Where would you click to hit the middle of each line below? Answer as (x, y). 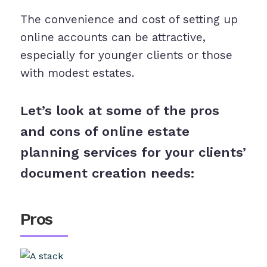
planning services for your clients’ (133, 153)
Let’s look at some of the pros (119, 111)
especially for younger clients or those (126, 55)
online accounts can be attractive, (113, 38)
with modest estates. (77, 73)
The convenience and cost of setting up (129, 20)
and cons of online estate (105, 132)
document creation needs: (107, 173)
